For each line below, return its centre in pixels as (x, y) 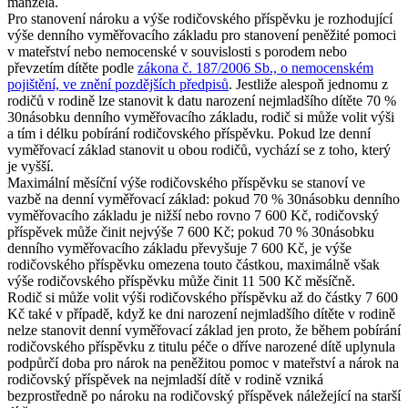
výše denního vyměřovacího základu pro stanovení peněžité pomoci (202, 35)
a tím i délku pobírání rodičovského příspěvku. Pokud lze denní (189, 133)
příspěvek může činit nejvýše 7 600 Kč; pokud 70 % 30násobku (191, 231)
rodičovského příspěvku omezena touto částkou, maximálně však (194, 264)
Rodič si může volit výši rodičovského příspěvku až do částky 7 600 (203, 297)
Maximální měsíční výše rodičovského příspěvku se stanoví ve (186, 182)
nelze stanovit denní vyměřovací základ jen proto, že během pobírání (204, 330)
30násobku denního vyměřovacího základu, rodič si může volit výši (201, 117)
